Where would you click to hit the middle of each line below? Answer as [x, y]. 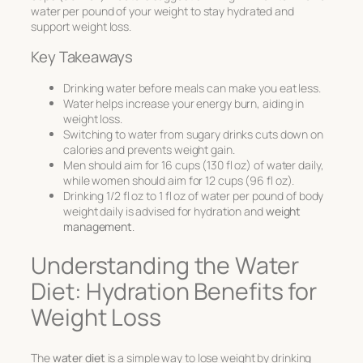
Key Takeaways [82, 57]
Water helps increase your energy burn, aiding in [184, 103]
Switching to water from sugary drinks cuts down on [193, 134]
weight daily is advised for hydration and [164, 211]
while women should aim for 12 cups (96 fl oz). [179, 180]
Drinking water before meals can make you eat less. [192, 88]
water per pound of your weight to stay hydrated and [162, 11]
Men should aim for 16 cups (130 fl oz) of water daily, [194, 164]
